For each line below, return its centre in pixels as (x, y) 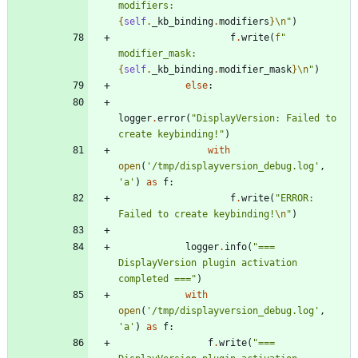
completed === (155, 279)
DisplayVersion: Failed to (267, 119)
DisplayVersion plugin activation (208, 263)
